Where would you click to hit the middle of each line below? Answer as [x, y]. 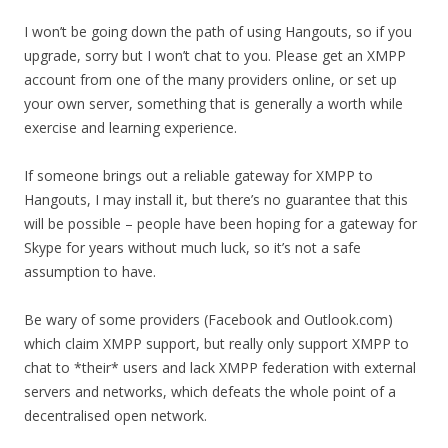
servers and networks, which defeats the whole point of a [210, 391]
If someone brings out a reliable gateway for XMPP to [198, 175]
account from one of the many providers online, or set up [210, 79]
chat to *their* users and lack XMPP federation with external [220, 367]
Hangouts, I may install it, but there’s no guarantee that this [216, 199]
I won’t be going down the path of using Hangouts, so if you [218, 31]
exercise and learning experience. [130, 127]
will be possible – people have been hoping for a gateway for [220, 223]
